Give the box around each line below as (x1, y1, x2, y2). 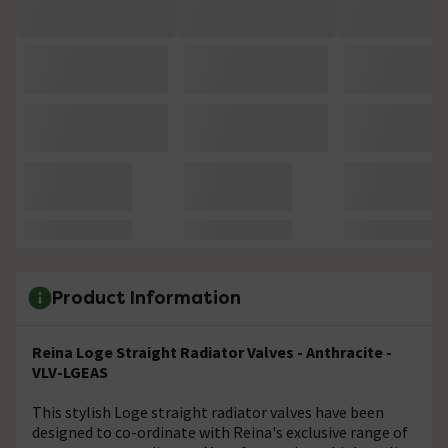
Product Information (52, 286, 241, 310)
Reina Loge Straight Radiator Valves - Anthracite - (32, 341, 392, 362)
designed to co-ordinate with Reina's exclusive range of (32, 421, 408, 442)
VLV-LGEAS (32, 361, 108, 382)
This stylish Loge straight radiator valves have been (32, 401, 384, 422)
